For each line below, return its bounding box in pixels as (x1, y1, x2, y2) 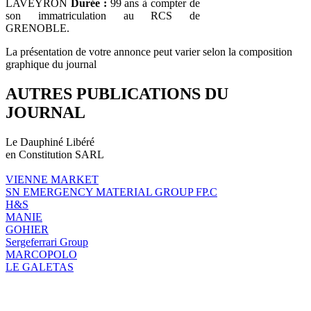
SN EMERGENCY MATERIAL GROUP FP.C (6, 185, 217, 198)
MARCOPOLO (6, 248, 77, 260)
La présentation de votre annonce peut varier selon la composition (6, 45, 292, 58)
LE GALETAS (6, 260, 74, 273)
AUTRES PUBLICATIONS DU (6, 84, 228, 103)
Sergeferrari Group (6, 235, 88, 248)
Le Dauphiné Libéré (6, 135, 94, 148)
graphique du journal (6, 58, 96, 70)
